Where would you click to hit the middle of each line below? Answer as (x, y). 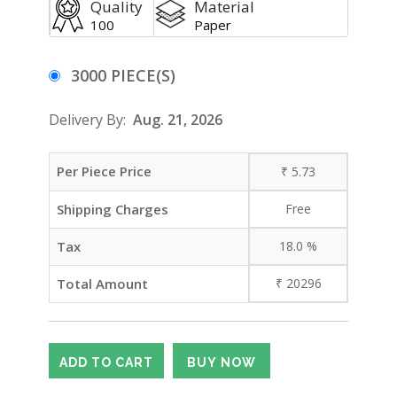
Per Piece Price (104, 171)
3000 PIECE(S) (123, 75)
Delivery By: (91, 120)
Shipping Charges (113, 209)
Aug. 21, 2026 (178, 120)
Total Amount (102, 284)
